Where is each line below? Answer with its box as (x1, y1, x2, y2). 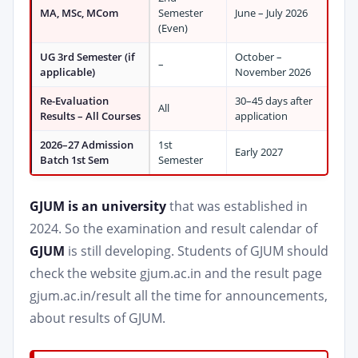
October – (235, 50, 282, 64)
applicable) (40, 65, 95, 79)
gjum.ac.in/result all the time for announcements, (30, 287, 328, 304)
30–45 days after (235, 93, 312, 108)
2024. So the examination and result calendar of (30, 220, 317, 237)
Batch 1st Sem (40, 153, 109, 167)
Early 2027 (235, 145, 283, 159)
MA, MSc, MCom (40, 6, 118, 20)
